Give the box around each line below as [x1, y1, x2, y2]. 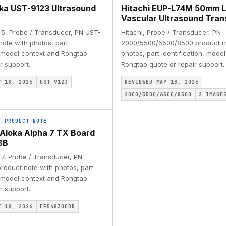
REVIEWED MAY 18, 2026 [125, 79, 199, 85]
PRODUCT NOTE [4, 118, 47, 124]
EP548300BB [39, 203, 75, 210]
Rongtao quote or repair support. [121, 60, 224, 68]
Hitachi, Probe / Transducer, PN [121, 28, 221, 36]
